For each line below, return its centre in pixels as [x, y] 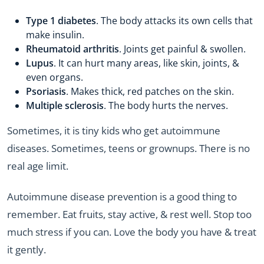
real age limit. [38, 166]
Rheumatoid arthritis [72, 49]
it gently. [27, 250]
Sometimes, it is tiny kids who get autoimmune [114, 130]
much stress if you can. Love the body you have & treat [132, 232]
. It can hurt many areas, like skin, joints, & [146, 63]
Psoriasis [46, 91]
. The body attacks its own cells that [174, 20]
